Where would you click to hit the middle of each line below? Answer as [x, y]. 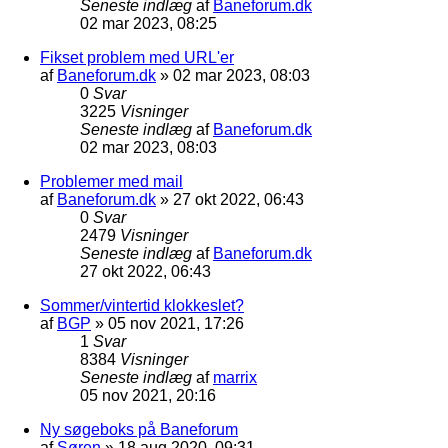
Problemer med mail [111, 181]
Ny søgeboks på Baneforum [139, 429]
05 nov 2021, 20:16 [148, 395]
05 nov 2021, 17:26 [176, 323]
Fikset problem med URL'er [137, 57]
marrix [235, 377]
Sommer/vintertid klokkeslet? [142, 305]
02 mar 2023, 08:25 [148, 23]
